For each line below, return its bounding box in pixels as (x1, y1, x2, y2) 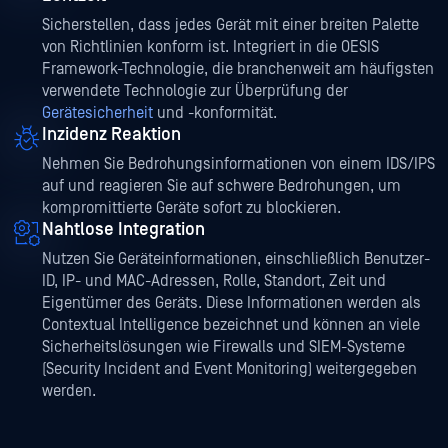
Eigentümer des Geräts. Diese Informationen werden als (42, 294, 421, 313)
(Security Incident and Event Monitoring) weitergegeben (42, 360, 417, 379)
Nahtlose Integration (42, 219, 205, 241)
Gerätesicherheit (42, 104, 153, 123)
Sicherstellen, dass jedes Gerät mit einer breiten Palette (42, 16, 419, 35)
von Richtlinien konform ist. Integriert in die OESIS (42, 38, 379, 57)
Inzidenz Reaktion (42, 124, 181, 146)
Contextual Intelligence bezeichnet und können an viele (42, 316, 420, 335)
